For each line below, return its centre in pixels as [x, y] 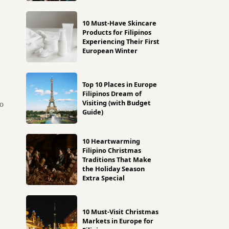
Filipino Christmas [112, 150]
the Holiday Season [113, 169]
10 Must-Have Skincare [119, 23]
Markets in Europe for [118, 221]
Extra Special [104, 178]
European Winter [110, 51]
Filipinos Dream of [112, 94]
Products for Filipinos [117, 32]
